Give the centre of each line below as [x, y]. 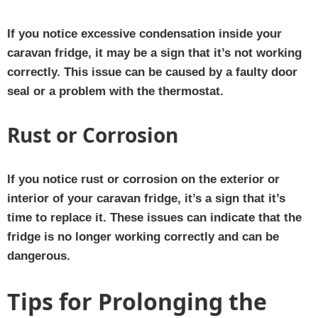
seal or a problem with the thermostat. [115, 91]
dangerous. [39, 256]
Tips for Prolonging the [137, 301]
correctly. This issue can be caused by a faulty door [152, 72]
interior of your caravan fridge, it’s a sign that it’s [146, 198]
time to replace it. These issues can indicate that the [154, 217]
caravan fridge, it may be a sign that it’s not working [154, 53]
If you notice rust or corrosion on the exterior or [143, 179]
